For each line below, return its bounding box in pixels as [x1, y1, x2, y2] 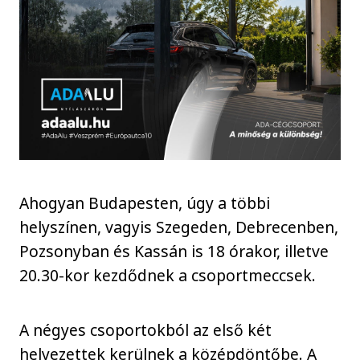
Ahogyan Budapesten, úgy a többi [19, 191, 271, 214]
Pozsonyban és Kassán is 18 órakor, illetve [19, 239, 329, 262]
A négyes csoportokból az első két [19, 319, 272, 342]
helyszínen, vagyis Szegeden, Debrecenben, [19, 215, 339, 238]
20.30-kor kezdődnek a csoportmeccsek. [19, 264, 333, 286]
